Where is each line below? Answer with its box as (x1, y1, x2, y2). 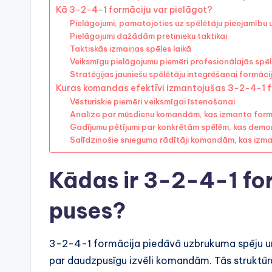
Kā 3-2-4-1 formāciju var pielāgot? (56, 4, 212, 16)
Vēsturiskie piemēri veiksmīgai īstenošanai (69, 97, 235, 107)
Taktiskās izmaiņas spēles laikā (69, 44, 191, 54)
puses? (49, 197, 126, 225)
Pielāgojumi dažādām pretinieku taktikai (69, 31, 227, 41)
